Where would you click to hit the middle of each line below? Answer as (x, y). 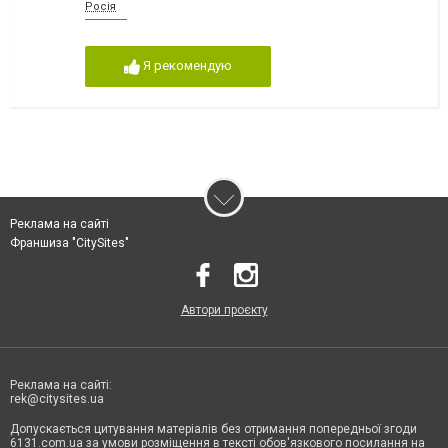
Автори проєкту (224, 309)
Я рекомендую (187, 66)
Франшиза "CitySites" (69, 242)
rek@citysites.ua (57, 398)
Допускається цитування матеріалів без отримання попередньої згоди (213, 428)
